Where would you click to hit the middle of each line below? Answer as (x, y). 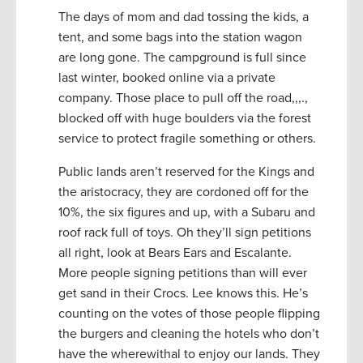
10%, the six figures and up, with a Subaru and (187, 212)
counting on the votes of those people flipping (189, 313)
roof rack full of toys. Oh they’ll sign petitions (185, 232)
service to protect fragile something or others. (187, 138)
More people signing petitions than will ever (183, 273)
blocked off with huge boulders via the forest (185, 118)
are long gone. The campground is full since (182, 57)
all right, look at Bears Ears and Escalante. (175, 252)
